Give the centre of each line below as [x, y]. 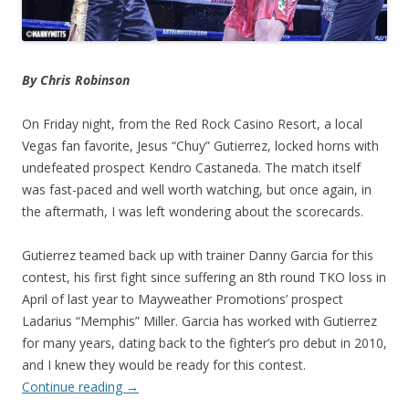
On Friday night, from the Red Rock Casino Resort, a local [192, 123]
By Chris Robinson [76, 79]
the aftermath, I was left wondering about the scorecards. [193, 211]
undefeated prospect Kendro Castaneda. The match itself [191, 167]
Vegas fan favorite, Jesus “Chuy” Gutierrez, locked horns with [200, 145]
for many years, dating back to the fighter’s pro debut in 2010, [204, 342]
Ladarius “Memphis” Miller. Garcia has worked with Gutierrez [199, 320]
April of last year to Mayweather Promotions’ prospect [183, 299]
